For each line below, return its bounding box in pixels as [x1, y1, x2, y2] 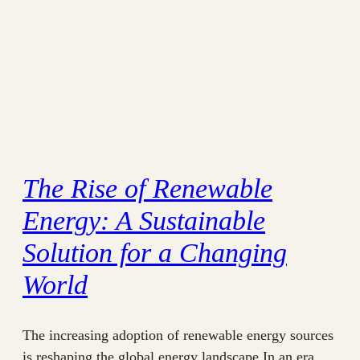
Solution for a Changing [22, 238, 287, 268]
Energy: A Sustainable [22, 206, 265, 236]
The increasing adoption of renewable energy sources [22, 326, 333, 343]
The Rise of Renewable [22, 174, 272, 204]
